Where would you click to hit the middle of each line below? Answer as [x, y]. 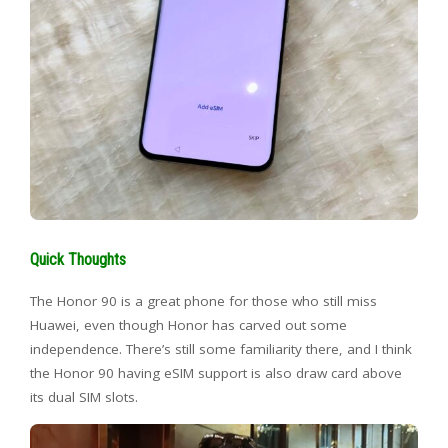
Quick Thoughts [78, 259]
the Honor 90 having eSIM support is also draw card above [216, 372]
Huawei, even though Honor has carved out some [188, 324]
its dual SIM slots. [84, 396]
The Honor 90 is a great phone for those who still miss [203, 300]
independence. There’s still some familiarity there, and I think [221, 348]
